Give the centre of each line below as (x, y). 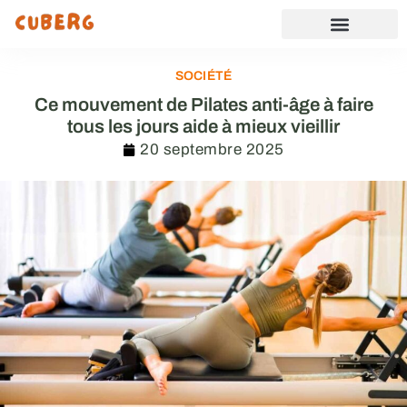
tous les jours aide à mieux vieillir (203, 126)
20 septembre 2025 (212, 149)
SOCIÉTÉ (203, 76)
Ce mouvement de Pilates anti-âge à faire (203, 104)
